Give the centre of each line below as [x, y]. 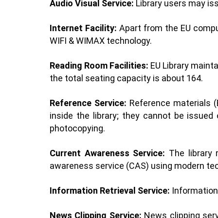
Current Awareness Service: [108, 153]
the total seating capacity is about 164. [126, 78]
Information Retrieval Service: [110, 190]
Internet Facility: [83, 28]
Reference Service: [88, 103]
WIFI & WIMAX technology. [101, 40]
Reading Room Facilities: [100, 65]
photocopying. [77, 128]
